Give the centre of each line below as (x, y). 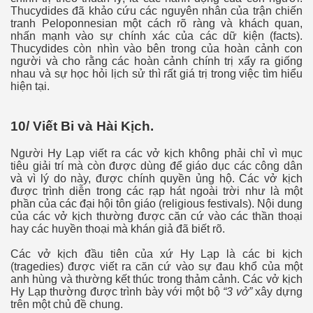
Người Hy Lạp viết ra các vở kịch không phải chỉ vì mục (156, 153)
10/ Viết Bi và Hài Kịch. (82, 126)
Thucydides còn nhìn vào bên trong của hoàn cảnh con (156, 49)
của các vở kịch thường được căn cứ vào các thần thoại (156, 216)
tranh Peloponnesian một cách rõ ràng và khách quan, (156, 24)
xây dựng (277, 291)
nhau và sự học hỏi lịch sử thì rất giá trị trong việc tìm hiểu (156, 74)
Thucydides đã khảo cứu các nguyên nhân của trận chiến (156, 11)
